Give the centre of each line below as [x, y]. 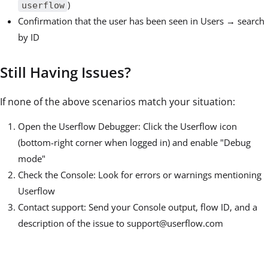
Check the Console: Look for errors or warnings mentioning [140, 174]
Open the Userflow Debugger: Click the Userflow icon [127, 126]
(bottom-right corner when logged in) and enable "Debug [134, 142]
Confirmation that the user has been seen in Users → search [141, 21]
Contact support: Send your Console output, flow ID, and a [138, 207]
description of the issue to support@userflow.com [121, 223]
